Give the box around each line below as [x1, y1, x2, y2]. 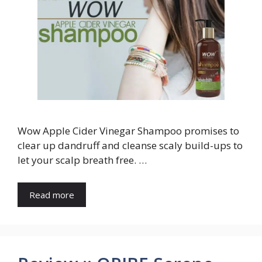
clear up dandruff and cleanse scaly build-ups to [18, 139, 243, 153]
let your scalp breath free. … [18, 153, 147, 167]
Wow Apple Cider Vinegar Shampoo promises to [18, 124, 239, 138]
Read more [29, 188, 74, 201]
